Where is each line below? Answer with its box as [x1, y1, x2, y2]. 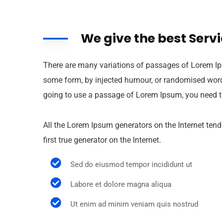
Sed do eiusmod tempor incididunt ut [70, 160, 192, 169]
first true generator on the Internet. [43, 135, 161, 145]
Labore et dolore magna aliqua [70, 180, 171, 189]
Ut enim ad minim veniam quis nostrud [70, 200, 198, 209]
